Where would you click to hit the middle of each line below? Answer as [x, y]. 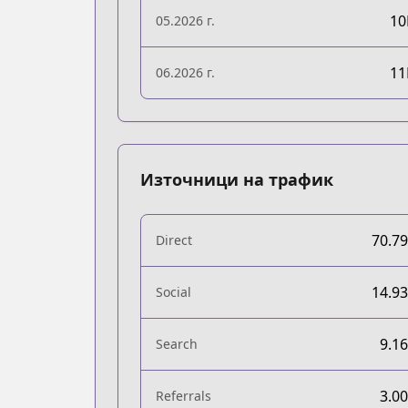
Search [177, 344]
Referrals [184, 396]
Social [173, 292]
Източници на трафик [237, 179]
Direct [174, 240]
